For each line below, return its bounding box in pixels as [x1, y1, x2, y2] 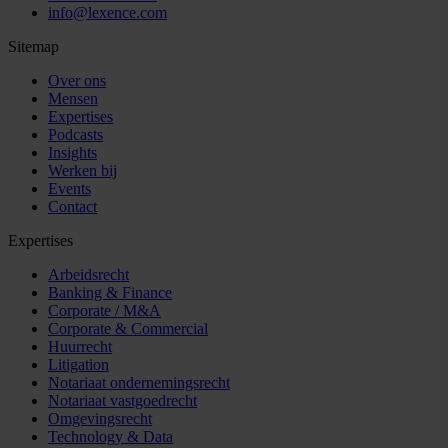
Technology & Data [48, 427, 173, 445]
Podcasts [48, 125, 103, 143]
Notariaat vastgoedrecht [48, 391, 197, 409]
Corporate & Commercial [48, 319, 208, 337]
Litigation [48, 355, 109, 373]
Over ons [48, 71, 106, 89]
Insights [48, 143, 97, 161]
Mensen [48, 89, 98, 107]
